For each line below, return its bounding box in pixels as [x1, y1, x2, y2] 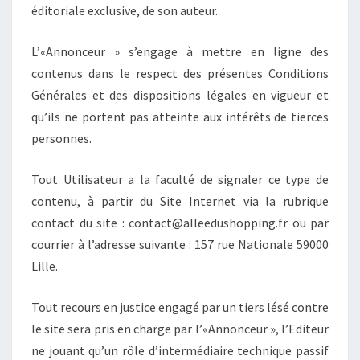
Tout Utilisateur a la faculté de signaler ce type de [31, 170, 329, 187]
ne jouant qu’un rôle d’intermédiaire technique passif [31, 342, 329, 358]
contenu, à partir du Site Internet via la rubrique [31, 192, 329, 209]
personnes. [31, 129, 92, 146]
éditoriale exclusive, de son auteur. [31, 2, 218, 18]
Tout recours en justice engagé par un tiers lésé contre [31, 298, 329, 315]
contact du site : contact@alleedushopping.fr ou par [31, 214, 329, 231]
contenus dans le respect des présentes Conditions [31, 64, 329, 81]
